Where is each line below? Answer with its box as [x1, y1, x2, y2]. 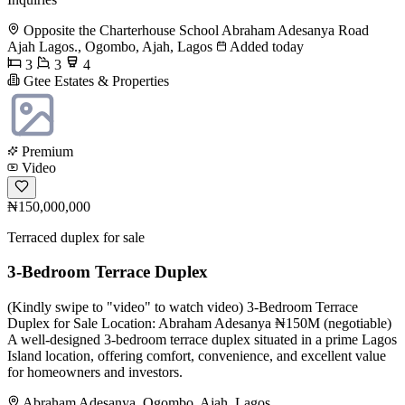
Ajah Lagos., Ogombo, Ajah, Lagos [7, 38, 212, 54]
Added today [227, 38, 304, 54]
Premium [18, 143, 73, 159]
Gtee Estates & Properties [20, 72, 169, 89]
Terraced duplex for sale [7, 229, 145, 245]
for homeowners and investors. [7, 364, 183, 381]
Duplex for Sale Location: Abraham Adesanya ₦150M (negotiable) [7, 316, 391, 332]
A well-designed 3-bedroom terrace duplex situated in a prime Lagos [7, 332, 397, 348]
